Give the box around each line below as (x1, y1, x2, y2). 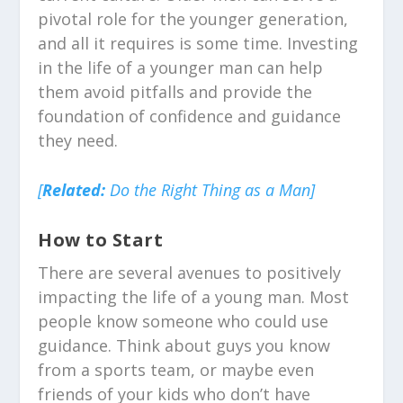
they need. (38, 129, 119, 151)
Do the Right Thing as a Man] (105, 179, 316, 201)
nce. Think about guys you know (81, 335, 331, 357)
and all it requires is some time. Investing (38, 31, 359, 54)
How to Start (38, 228, 164, 253)
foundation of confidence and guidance (38, 104, 342, 127)
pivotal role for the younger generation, (38, 7, 349, 30)
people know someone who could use (38, 310, 329, 333)
